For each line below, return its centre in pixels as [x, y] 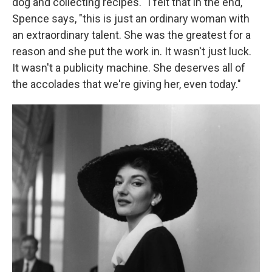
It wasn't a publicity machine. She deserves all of [129, 68]
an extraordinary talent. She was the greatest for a [131, 35]
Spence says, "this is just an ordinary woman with [131, 19]
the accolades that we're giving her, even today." [127, 84]
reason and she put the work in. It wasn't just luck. [132, 51]
